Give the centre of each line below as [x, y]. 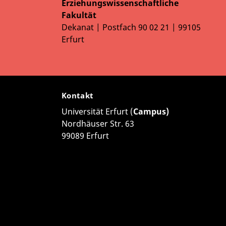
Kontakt [79, 96]
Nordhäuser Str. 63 [98, 124]
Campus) [151, 112]
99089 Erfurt [85, 136]
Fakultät [79, 15]
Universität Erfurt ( [97, 112]
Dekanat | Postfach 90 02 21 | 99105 [131, 27]
